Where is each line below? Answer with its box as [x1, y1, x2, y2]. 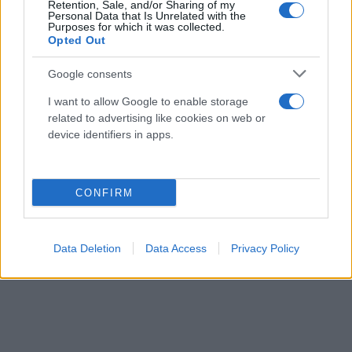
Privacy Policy [230, 242, 299, 255]
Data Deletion [53, 242, 121, 255]
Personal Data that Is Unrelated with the [48, 9, 246, 22]
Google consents [48, 67, 132, 80]
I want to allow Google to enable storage [48, 95, 248, 108]
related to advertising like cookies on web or [48, 112, 266, 124]
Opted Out [48, 34, 106, 46]
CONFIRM [75, 186, 134, 199]
